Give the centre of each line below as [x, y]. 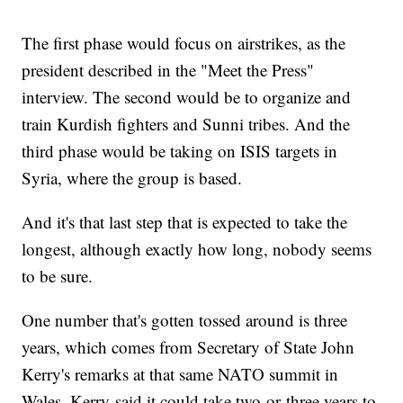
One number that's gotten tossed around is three [185, 320]
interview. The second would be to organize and [187, 97]
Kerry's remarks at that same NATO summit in [180, 374]
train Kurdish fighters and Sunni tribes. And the [186, 124]
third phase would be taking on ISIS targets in [180, 151]
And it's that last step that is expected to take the [185, 222]
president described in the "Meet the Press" [168, 70]
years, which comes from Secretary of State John [188, 347]
